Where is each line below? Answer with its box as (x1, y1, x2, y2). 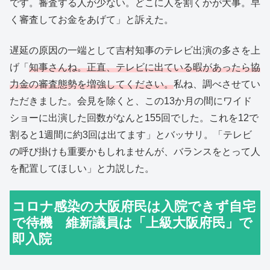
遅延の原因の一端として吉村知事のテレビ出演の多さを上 (10, 45, 260, 55)
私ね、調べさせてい (174, 78, 260, 89)
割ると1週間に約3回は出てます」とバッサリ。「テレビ (10, 129, 252, 140)
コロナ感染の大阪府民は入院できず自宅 (12, 199, 256, 215)
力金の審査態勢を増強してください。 (10, 78, 174, 89)
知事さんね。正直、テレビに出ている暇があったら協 (29, 61, 260, 72)
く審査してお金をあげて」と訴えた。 (10, 14, 174, 25)
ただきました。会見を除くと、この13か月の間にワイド (10, 95, 252, 106)
